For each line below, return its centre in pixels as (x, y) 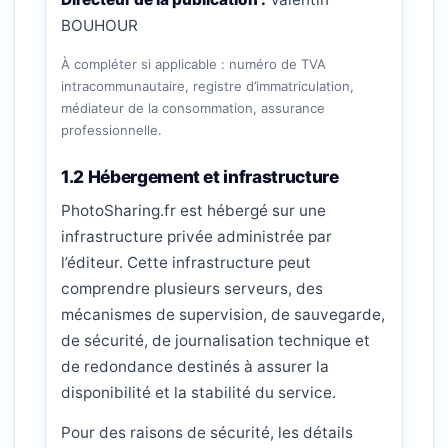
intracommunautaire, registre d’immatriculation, (207, 86)
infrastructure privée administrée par (196, 236)
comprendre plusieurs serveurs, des (192, 288)
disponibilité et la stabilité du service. (198, 392)
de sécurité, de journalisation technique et (215, 340)
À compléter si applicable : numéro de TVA (193, 64)
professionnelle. (111, 130)
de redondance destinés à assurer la (195, 366)
